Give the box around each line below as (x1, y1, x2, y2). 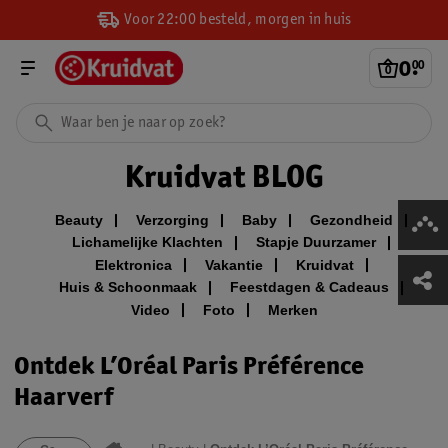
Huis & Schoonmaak (59, 279, 197, 296)
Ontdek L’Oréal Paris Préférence (14, 348, 364, 381)
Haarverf (14, 379, 114, 412)
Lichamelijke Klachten (72, 234, 223, 251)
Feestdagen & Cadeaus (230, 279, 389, 296)
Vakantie (204, 256, 263, 273)
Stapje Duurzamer (256, 234, 376, 251)
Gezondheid (310, 212, 393, 228)
